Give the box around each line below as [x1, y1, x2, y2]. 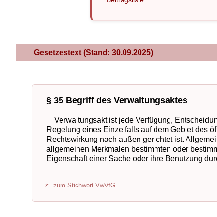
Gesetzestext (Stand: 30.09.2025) [24, 48, 153, 57]
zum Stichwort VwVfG [53, 182, 116, 189]
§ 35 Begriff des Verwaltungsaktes [46, 95, 188, 106]
